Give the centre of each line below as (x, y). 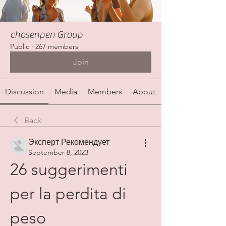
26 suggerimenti (69, 170)
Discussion (24, 92)
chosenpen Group (46, 35)
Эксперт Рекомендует (69, 142)
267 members (57, 47)
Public (20, 47)
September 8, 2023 (58, 153)
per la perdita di (68, 194)
